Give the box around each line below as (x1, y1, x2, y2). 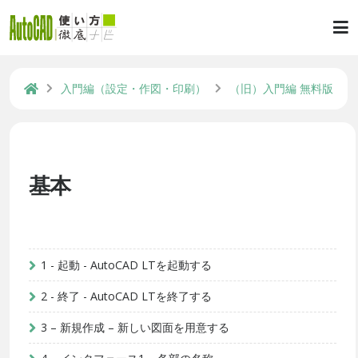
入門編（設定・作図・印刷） (61, 81, 207, 97)
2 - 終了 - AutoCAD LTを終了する (41, 288, 212, 304)
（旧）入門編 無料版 (229, 81, 333, 97)
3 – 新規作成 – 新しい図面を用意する (41, 319, 229, 335)
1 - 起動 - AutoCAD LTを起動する (41, 257, 212, 272)
